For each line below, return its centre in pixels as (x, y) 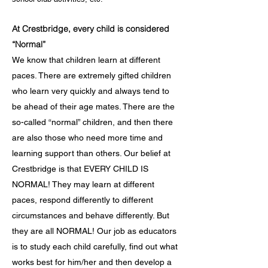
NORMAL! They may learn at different (83, 184)
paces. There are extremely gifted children (92, 75)
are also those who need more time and (87, 138)
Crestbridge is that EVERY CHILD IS (80, 169)
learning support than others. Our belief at (91, 153)
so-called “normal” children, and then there (92, 122)
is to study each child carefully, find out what (95, 246)
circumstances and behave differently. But (91, 215)
